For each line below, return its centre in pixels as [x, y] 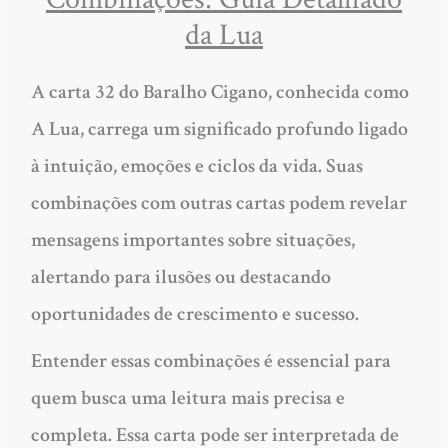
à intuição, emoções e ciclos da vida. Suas [196, 166]
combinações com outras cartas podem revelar [218, 203]
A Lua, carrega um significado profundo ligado [219, 129]
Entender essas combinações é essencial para [210, 361]
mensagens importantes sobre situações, [192, 240]
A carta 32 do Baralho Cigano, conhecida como [219, 92]
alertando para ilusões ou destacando [180, 277]
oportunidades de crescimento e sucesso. [194, 314]
